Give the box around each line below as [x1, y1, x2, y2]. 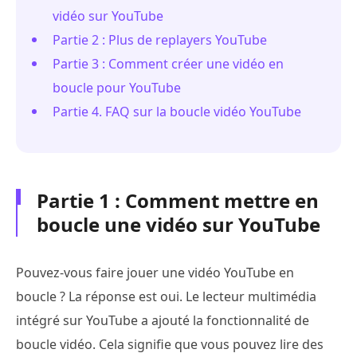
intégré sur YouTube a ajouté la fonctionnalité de [16, 311, 309, 329]
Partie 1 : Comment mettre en [37, 186, 319, 214]
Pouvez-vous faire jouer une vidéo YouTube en [16, 263, 294, 281]
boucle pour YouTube [53, 78, 181, 96]
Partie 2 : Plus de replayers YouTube [53, 30, 267, 49]
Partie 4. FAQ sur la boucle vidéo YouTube [53, 102, 301, 120]
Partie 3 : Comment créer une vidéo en [53, 54, 284, 73]
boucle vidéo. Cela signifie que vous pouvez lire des [16, 335, 324, 353]
